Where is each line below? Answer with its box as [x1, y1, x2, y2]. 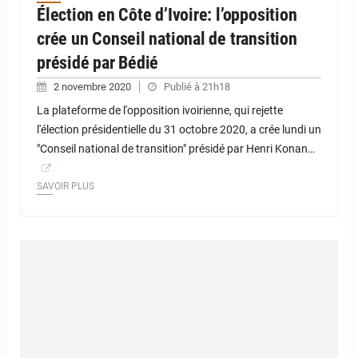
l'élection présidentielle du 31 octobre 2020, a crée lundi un [37, 123, 321, 137]
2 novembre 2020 [54, 81, 133, 93]
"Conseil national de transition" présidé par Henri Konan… [37, 142, 315, 156]
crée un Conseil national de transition [37, 29, 297, 50]
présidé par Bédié [37, 53, 159, 74]
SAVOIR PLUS [37, 181, 94, 193]
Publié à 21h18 [164, 81, 230, 93]
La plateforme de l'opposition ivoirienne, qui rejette [37, 104, 283, 117]
